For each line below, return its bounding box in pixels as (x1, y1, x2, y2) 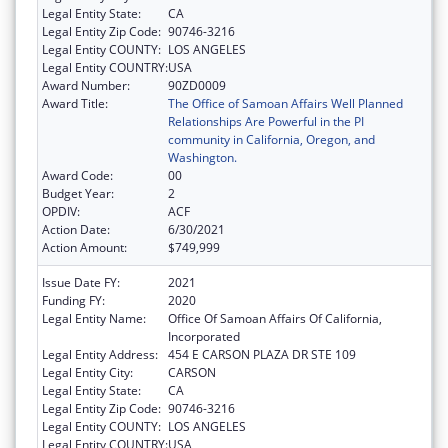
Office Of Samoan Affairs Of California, (168, 310, 382, 328)
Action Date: (42, 221, 110, 239)
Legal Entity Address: (42, 346, 158, 364)
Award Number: (42, 77, 130, 95)
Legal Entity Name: (42, 310, 146, 328)
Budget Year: (42, 185, 114, 203)
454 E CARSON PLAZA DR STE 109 (168, 346, 356, 364)
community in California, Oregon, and (168, 131, 375, 149)
